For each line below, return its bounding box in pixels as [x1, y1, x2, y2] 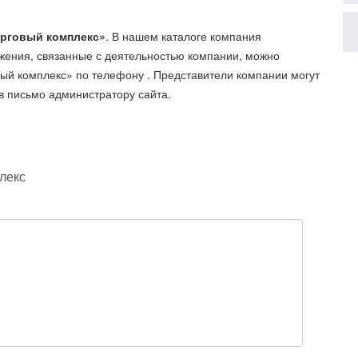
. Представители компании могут [147, 66, 320, 82]
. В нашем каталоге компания [105, 28, 261, 44]
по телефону [76, 66, 147, 82]
